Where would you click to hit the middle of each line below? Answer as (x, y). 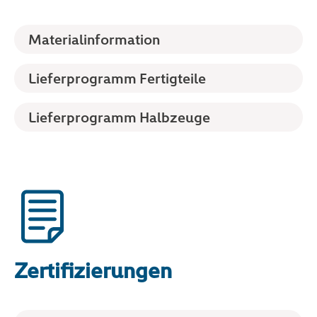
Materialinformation (94, 39)
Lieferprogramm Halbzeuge (119, 117)
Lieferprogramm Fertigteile (117, 78)
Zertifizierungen (93, 269)
